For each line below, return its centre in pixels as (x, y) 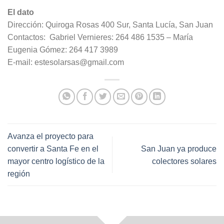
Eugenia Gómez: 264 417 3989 (63, 50)
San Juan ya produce (179, 148)
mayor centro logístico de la (56, 161)
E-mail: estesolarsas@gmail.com (66, 62)
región (19, 173)
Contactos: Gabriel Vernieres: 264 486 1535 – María (100, 37)
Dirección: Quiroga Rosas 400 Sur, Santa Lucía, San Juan (110, 25)
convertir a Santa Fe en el (53, 148)
